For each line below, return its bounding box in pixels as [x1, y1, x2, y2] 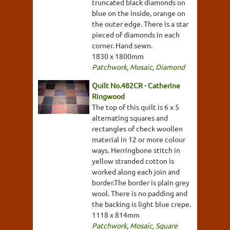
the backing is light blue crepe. [92, 199, 191, 209]
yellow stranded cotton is [92, 156, 174, 166]
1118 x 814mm [92, 210, 140, 220]
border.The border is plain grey [92, 178, 189, 187]
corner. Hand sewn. [92, 41, 152, 50]
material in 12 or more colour [92, 135, 185, 144]
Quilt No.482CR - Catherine [92, 81, 180, 90]
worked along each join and [92, 167, 180, 177]
